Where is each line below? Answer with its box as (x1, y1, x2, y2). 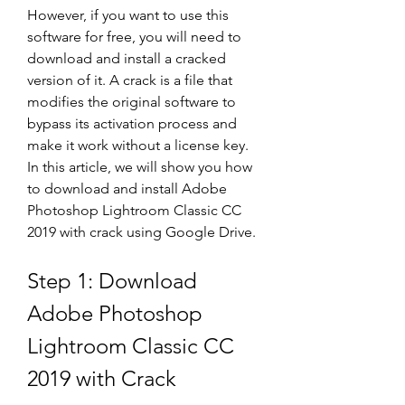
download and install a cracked (27, 50, 226, 67)
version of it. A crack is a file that (27, 71, 232, 89)
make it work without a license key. (27, 137, 249, 154)
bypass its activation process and (27, 115, 237, 132)
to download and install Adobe (27, 180, 227, 197)
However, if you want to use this (27, 6, 229, 24)
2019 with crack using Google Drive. (27, 223, 256, 240)
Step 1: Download (27, 268, 197, 294)
